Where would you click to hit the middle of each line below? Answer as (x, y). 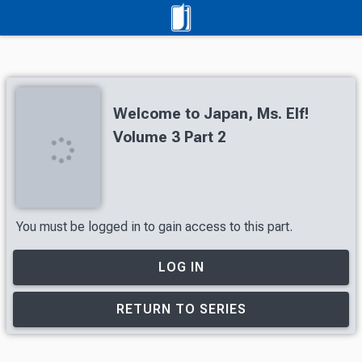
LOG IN (181, 267)
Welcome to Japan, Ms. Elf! (211, 114)
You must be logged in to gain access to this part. (154, 226)
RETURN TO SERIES (181, 309)
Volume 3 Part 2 (170, 137)
